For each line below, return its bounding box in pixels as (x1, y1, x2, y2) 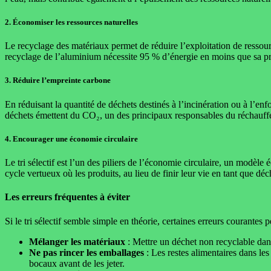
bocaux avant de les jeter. (29, 258, 125, 269)
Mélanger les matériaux (29, 236, 125, 247)
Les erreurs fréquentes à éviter (5, 192, 130, 203)
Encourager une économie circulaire (13, 134, 138, 143)
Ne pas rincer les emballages (29, 247, 144, 258)
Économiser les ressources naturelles (13, 18, 138, 27)
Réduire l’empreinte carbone (13, 76, 111, 85)
